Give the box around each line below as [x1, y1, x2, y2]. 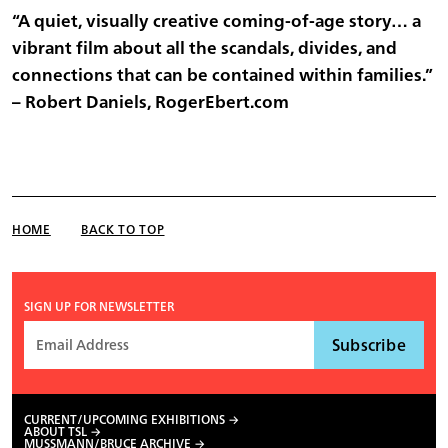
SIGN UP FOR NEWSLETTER [24, 296, 174, 318]
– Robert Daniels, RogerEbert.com [12, 86, 289, 118]
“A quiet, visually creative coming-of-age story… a [12, 5, 421, 37]
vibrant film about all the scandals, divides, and [12, 32, 397, 64]
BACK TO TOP [80, 219, 165, 241]
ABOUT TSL [24, 420, 87, 442]
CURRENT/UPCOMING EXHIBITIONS [24, 408, 225, 430]
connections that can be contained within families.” [12, 59, 433, 91]
